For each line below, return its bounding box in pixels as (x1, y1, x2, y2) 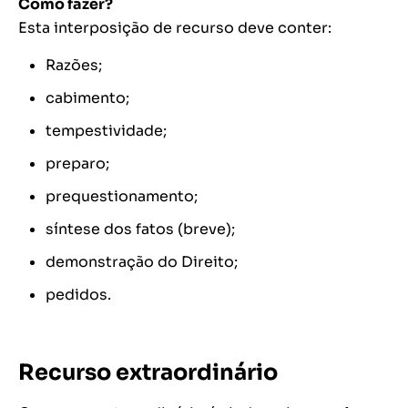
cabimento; (46, 88, 129, 108)
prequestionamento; (46, 187, 198, 207)
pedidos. (46, 285, 111, 305)
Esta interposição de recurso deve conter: (18, 18, 331, 38)
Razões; (46, 56, 102, 76)
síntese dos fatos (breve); (46, 219, 235, 240)
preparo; (46, 154, 109, 174)
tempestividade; (46, 121, 167, 141)
